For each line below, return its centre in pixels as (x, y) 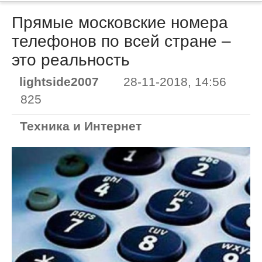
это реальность (71, 60)
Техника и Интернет (81, 126)
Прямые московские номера (120, 23)
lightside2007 (59, 81)
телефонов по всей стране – (121, 42)
